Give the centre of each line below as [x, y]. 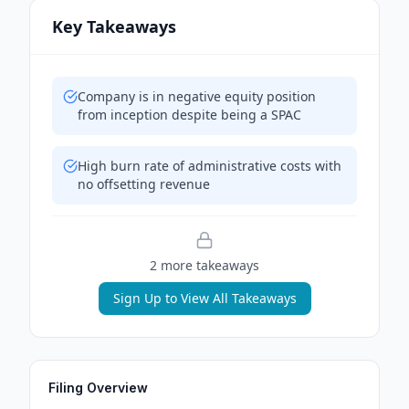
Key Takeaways [114, 26]
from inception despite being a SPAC [189, 115]
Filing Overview [98, 388]
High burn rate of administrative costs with [210, 166]
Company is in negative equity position [197, 96]
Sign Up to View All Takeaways [204, 298]
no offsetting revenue [144, 184]
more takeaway [205, 265]
